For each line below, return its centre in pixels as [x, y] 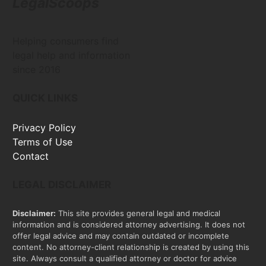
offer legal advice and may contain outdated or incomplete [121, 235]
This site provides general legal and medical [138, 213]
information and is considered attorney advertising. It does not [129, 224]
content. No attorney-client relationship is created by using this [131, 247]
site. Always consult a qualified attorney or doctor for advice [124, 258]
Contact [30, 156]
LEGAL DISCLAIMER [61, 185]
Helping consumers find [65, 41]
